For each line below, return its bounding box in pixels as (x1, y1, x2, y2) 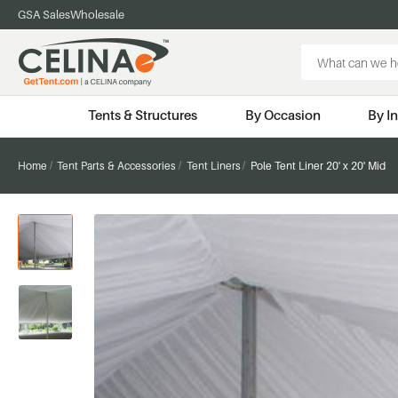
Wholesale (70, 7, 124, 21)
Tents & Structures (88, 107, 198, 123)
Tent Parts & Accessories (57, 158, 177, 172)
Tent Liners (186, 158, 241, 172)
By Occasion (244, 107, 321, 123)
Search (301, 46, 339, 61)
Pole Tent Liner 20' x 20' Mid (250, 158, 386, 172)
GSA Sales (18, 7, 70, 21)
